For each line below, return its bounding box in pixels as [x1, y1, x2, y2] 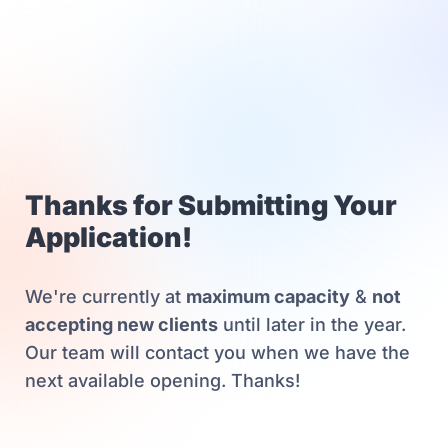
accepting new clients [25, 314, 218, 335]
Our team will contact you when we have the [25, 342, 410, 363]
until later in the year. [218, 314, 406, 335]
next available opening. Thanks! [25, 370, 300, 391]
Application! [25, 221, 192, 254]
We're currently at [25, 286, 186, 307]
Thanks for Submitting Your [25, 189, 397, 222]
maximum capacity [186, 286, 350, 307]
